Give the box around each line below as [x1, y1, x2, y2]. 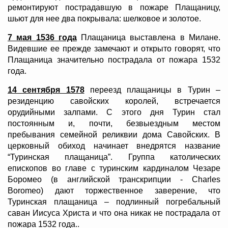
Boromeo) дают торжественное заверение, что [8, 186, 220, 195]
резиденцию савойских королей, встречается [8, 97, 220, 106]
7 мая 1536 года [8, 33, 77, 42]
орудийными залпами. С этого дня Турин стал [8, 108, 220, 117]
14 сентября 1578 [8, 85, 84, 95]
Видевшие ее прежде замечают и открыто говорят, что [8, 44, 220, 53]
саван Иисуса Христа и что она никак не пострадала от [8, 209, 220, 218]
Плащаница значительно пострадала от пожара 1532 [8, 55, 220, 65]
